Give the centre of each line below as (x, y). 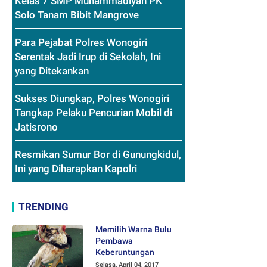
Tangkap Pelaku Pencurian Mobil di (94, 113)
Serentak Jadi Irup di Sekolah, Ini (88, 57)
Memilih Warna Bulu (133, 230)
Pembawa (114, 241)
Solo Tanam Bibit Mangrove (77, 15)
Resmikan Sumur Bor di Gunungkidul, (98, 155)
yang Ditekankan (52, 71)
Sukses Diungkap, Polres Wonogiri (92, 99)
